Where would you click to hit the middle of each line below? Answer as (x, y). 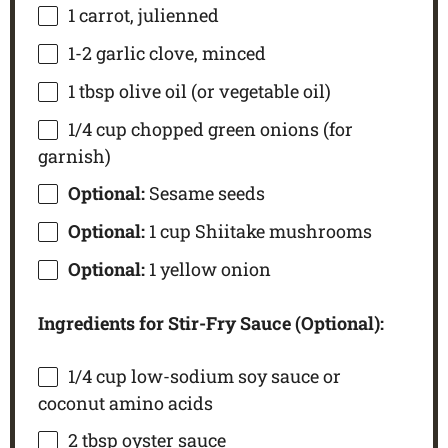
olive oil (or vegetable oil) (224, 91)
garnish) (74, 155)
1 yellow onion (207, 269)
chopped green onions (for (239, 129)
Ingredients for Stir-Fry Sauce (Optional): (210, 322)
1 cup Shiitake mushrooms (258, 231)
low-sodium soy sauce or (233, 375)
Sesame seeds (206, 193)
